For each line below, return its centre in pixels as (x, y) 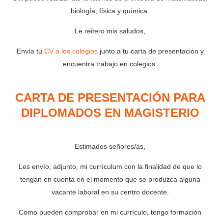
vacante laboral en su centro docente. (110, 192)
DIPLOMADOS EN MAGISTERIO (110, 112)
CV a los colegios (71, 51)
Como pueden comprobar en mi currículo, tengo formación (110, 212)
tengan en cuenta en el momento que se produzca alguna (110, 179)
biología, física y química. (110, 11)
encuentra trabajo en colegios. (110, 64)
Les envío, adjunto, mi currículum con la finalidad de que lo (110, 166)
